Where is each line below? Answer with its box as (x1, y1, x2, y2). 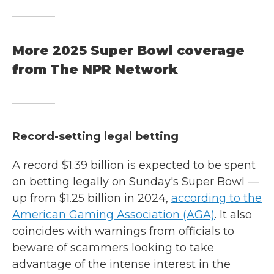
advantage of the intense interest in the (12, 257, 231, 271)
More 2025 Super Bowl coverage (12, 43, 245, 58)
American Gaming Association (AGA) (12, 208, 215, 221)
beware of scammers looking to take (12, 241, 214, 254)
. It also (215, 208, 252, 221)
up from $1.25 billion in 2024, (12, 191, 171, 205)
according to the (171, 191, 262, 205)
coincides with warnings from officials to (12, 224, 234, 238)
